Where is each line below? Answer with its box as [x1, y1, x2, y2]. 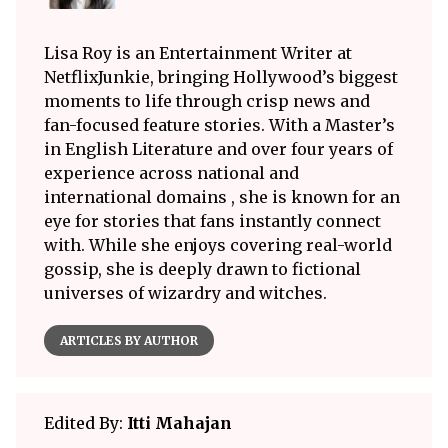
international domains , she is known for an [44, 186, 400, 207]
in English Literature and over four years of [44, 138, 393, 159]
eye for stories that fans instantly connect [44, 210, 381, 231]
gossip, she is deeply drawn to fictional [44, 258, 361, 279]
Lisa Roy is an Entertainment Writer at [44, 42, 352, 63]
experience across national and [44, 162, 299, 183]
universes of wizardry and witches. [44, 282, 327, 303]
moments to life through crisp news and [44, 90, 370, 111]
